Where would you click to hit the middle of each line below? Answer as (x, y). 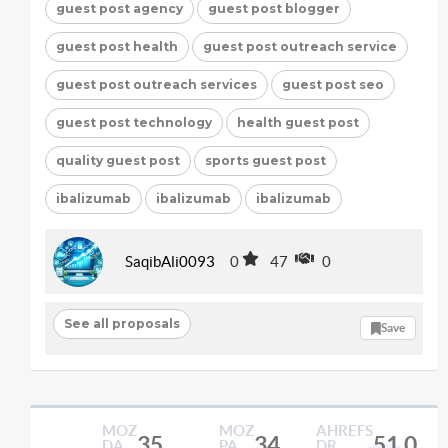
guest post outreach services (156, 84)
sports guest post (265, 160)
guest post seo (333, 84)
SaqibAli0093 (170, 261)
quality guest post (118, 160)
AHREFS (344, 430)
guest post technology (134, 122)
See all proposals (121, 323)
